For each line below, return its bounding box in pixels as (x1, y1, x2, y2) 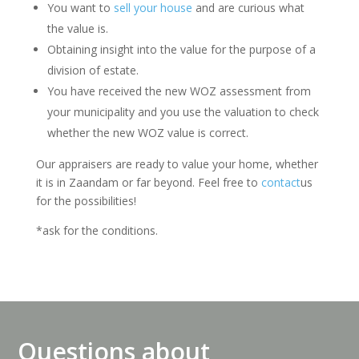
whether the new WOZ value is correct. (46, 125, 248, 140)
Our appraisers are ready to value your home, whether (35, 156, 318, 171)
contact (260, 175, 301, 190)
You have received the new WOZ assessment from (46, 83, 311, 99)
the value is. (46, 21, 108, 36)
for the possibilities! (35, 193, 136, 208)
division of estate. (46, 63, 139, 78)
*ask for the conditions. (35, 223, 158, 238)
